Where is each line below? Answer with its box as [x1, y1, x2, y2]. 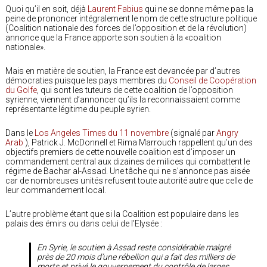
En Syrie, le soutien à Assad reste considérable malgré [37, 242, 231, 252]
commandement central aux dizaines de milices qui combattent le [5, 156, 250, 166]
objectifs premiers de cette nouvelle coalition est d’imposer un [5, 147, 235, 157]
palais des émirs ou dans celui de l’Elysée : [5, 218, 162, 228]
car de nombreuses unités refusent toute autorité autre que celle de [5, 175, 253, 185]
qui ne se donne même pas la [143, 4, 253, 14]
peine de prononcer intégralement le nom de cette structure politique [5, 13, 257, 23]
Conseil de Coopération [169, 75, 256, 85]
